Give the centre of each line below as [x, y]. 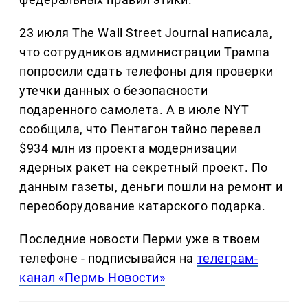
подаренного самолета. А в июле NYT [134, 109]
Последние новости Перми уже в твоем [140, 239]
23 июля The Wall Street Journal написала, [146, 32]
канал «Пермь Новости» [92, 277]
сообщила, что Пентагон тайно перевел [140, 129]
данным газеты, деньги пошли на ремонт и [151, 186]
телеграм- [228, 258]
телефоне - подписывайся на [108, 258]
